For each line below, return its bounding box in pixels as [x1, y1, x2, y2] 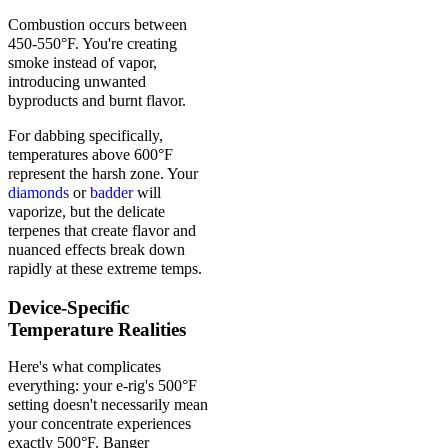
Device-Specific [8, 297, 129, 319]
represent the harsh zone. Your [8, 165, 198, 183]
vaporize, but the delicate [8, 203, 165, 221]
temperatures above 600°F [8, 146, 173, 164]
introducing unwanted [8, 73, 146, 91]
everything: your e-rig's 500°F [8, 377, 197, 395]
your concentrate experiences [8, 415, 191, 433]
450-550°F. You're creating [8, 35, 177, 53]
